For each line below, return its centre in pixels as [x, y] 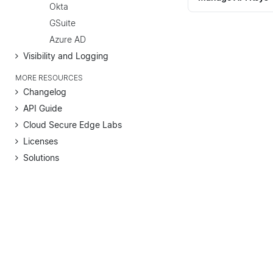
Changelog [45, 91]
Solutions [41, 157]
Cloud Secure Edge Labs [73, 124]
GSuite [62, 23]
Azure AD [68, 39]
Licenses [41, 141]
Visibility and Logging [66, 55]
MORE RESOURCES [49, 78]
